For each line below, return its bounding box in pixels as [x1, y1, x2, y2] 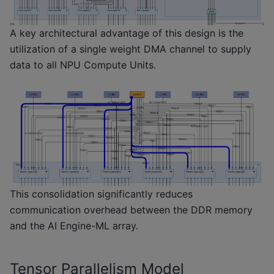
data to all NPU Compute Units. [10, 59, 156, 72]
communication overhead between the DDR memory [10, 204, 253, 217]
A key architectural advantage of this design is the [10, 27, 243, 40]
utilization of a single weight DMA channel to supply [10, 43, 251, 56]
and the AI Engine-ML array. [10, 220, 138, 232]
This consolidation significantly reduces [10, 188, 193, 201]
